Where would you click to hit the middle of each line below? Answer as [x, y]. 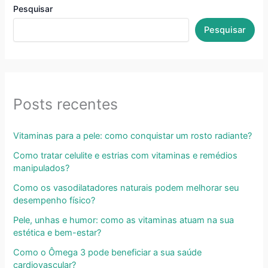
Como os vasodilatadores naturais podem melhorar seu [126, 188]
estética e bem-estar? [57, 232]
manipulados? [42, 168]
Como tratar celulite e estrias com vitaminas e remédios [126, 155]
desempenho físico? [54, 200]
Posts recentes [66, 104]
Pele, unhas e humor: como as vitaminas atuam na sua [124, 220]
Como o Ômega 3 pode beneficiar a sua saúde [108, 252]
